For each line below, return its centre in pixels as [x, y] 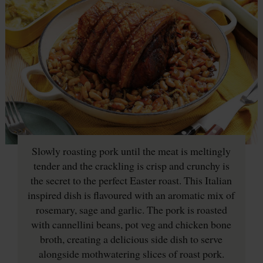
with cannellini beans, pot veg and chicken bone [131, 224]
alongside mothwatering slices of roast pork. [131, 253]
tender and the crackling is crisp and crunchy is [131, 165]
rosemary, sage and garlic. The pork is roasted [131, 209]
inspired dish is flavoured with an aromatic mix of [131, 195]
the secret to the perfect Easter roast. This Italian [131, 180]
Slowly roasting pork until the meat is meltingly [131, 151]
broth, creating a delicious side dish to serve [131, 239]
